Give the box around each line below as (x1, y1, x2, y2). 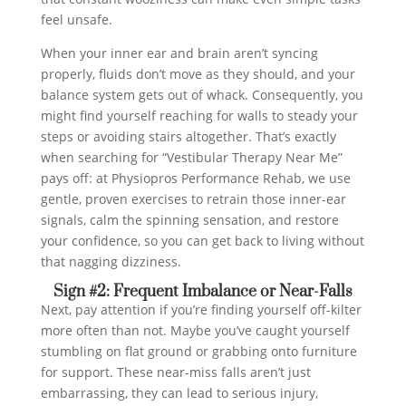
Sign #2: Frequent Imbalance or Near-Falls (53, 281, 353, 302)
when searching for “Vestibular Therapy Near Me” (40, 148, 343, 166)
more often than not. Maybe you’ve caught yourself (40, 321, 350, 339)
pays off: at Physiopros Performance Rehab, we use (40, 169, 351, 187)
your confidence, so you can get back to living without (40, 231, 364, 249)
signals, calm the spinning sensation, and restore (40, 210, 339, 228)
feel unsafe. (40, 10, 112, 28)
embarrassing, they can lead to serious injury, (40, 383, 318, 401)
